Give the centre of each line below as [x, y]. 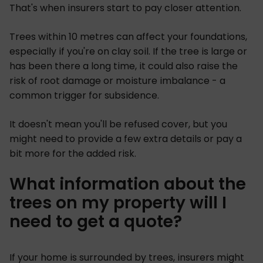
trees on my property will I [118, 203]
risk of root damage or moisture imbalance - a [117, 80]
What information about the [128, 184]
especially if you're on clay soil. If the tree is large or [128, 51]
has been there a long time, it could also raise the [124, 66]
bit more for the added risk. [73, 153]
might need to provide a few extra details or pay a [126, 139]
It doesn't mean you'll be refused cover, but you [118, 124]
